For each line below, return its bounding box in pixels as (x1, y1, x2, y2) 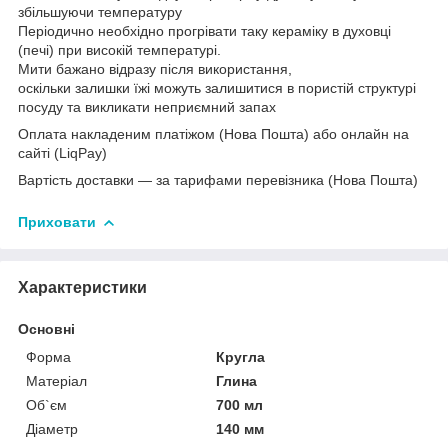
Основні (18, 320, 75, 337)
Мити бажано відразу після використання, (18, 60, 292, 77)
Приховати (18, 213, 96, 230)
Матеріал (26, 372, 87, 389)
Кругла (216, 348, 266, 365)
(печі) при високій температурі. (18, 41, 221, 58)
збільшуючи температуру (18, 3, 182, 20)
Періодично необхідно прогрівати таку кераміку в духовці (18, 22, 391, 39)
